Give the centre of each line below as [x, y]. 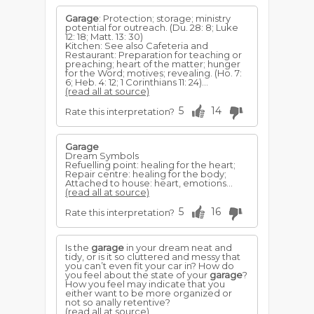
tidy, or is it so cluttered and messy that [153, 257]
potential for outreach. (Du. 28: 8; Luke [152, 27]
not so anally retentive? [118, 302]
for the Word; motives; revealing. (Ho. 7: [153, 73]
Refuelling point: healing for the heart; [150, 165]
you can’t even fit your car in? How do [150, 266]
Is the [78, 247]
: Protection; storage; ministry [165, 18]
